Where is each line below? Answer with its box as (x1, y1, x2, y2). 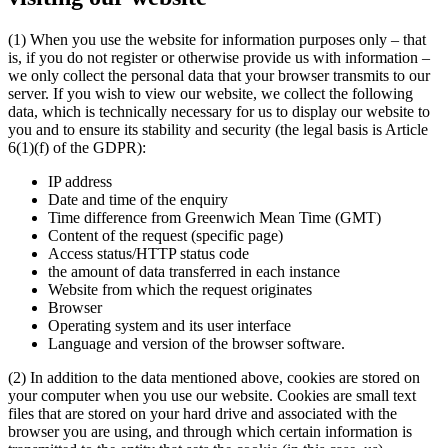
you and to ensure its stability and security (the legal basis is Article (8, 121, 428, 139)
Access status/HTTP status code (48, 245, 249, 263)
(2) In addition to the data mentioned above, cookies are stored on (8, 369, 420, 387)
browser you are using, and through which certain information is (8, 423, 412, 441)
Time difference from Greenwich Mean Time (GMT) (48, 209, 381, 227)
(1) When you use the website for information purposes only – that (8, 31, 426, 49)
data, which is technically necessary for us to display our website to (8, 103, 430, 121)
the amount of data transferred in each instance (48, 263, 340, 281)
